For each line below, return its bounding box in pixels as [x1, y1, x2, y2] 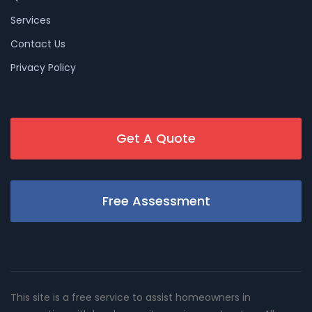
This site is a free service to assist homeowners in [10, 290, 251, 305]
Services [10, 13, 51, 28]
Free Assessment [102, 192, 210, 210]
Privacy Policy [10, 61, 76, 75]
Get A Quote [116, 130, 196, 148]
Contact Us [10, 37, 65, 52]
